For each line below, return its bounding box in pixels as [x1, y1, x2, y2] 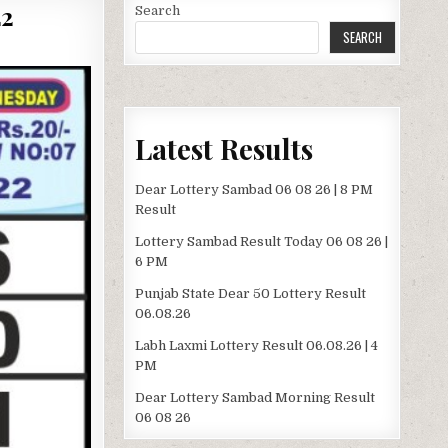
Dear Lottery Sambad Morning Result [135, 389, 376, 405]
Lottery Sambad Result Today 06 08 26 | [135, 233, 389, 249]
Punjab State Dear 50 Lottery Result [135, 285, 367, 301]
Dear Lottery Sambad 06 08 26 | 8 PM [135, 181, 374, 197]
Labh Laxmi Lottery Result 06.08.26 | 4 [135, 337, 379, 353]
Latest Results [135, 129, 314, 167]
